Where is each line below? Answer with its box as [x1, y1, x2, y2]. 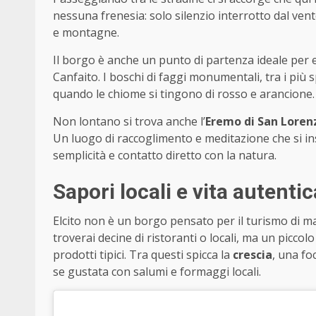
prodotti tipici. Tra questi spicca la [53, 247, 233, 263]
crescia [233, 247, 272, 263]
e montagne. [53, 25, 119, 41]
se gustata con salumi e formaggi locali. [53, 264, 261, 280]
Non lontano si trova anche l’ [53, 114, 205, 130]
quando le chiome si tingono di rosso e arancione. [53, 86, 315, 102]
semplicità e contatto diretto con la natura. [53, 147, 276, 164]
